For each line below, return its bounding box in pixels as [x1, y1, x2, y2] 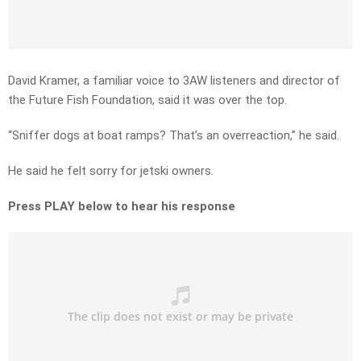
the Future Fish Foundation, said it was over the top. [8, 93, 287, 108]
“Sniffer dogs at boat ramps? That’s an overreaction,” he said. [8, 128, 339, 143]
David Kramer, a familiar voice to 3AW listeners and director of [8, 73, 340, 89]
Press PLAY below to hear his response [8, 199, 235, 214]
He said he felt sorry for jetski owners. [8, 164, 214, 179]
